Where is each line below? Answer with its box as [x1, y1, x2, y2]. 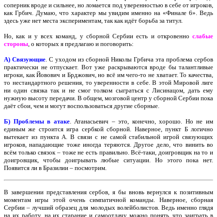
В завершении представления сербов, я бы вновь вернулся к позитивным [4, 188, 213, 196]
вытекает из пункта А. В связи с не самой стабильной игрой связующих [4, 133, 213, 140]
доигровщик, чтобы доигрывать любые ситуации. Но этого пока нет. [4, 156, 213, 164]
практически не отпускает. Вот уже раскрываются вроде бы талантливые [4, 63, 213, 71]
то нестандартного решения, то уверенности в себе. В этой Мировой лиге [4, 79, 213, 86]
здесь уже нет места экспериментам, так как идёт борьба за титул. [4, 17, 183, 24]
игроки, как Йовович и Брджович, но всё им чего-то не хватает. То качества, [4, 71, 213, 78]
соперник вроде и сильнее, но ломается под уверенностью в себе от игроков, [4, 1, 213, 9]
